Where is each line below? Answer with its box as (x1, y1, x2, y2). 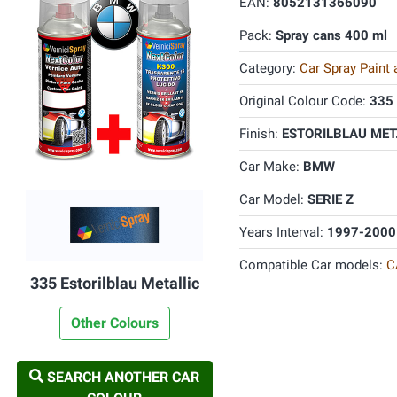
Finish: (238, 126, 282, 142)
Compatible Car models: (238, 257, 386, 273)
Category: (238, 60, 300, 76)
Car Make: (238, 159, 303, 175)
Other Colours (70, 315, 159, 331)
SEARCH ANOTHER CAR (43, 369, 200, 385)
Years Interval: (238, 224, 327, 240)
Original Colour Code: (238, 93, 370, 109)
